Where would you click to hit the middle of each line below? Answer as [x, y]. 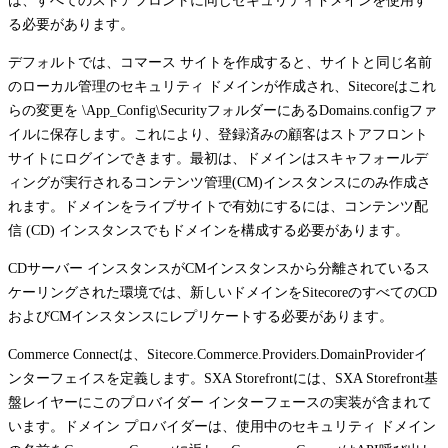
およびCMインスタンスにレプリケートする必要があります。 [200, 316]
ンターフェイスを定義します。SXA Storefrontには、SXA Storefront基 [223, 378]
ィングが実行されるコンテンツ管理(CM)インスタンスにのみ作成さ [219, 182]
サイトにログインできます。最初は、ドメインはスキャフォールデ [218, 158]
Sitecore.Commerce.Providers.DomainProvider [280, 354]
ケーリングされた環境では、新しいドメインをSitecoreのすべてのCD [222, 292]
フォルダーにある [263, 110]
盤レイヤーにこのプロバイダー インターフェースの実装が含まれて [220, 402]
